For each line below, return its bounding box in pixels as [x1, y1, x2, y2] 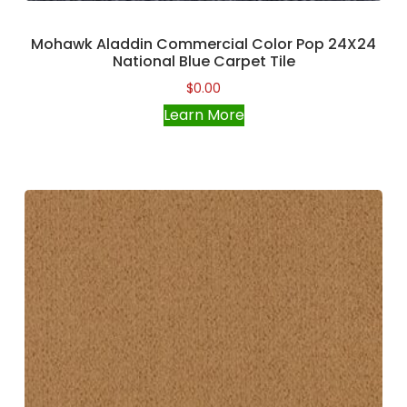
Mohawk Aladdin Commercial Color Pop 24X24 [31, 34, 376, 55]
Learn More [163, 104, 244, 126]
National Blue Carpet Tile [112, 51, 295, 73]
